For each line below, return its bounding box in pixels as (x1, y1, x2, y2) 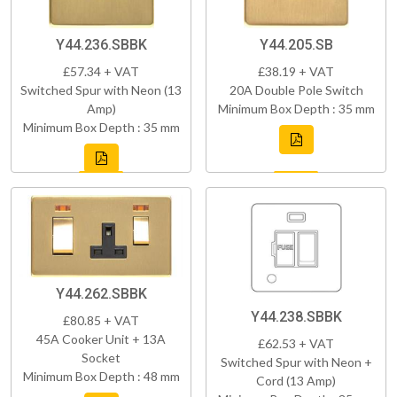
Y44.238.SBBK (250, 307, 342, 325)
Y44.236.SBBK (55, 35, 147, 53)
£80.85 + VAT (63, 312, 139, 328)
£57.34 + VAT (63, 63, 139, 79)
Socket (82, 349, 121, 365)
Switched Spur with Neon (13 (20, 82, 182, 97)
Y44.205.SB (259, 35, 333, 53)
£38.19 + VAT (258, 63, 334, 79)
